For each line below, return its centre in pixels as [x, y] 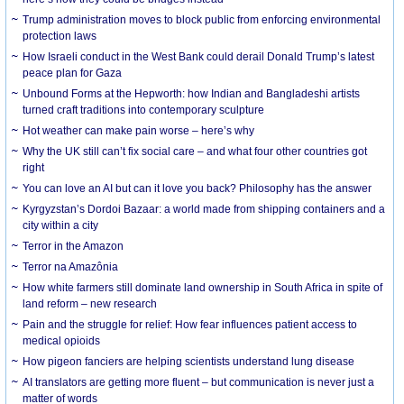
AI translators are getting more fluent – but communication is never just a [199, 382]
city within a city [61, 225]
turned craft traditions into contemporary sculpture [144, 110]
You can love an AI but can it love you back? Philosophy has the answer [197, 188]
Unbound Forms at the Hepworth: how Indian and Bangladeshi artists [192, 93]
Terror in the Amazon [73, 246]
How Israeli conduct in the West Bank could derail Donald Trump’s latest [199, 56]
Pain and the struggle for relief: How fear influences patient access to [190, 324]
